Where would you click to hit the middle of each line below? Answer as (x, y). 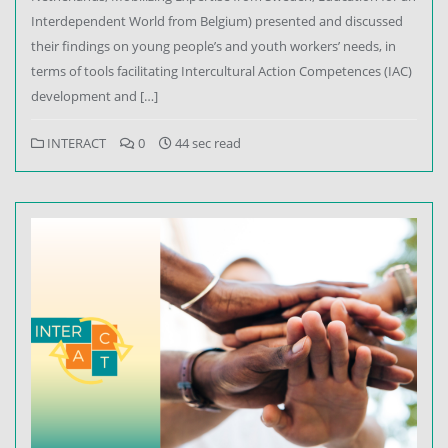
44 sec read (206, 142)
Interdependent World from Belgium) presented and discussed (217, 20)
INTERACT (75, 142)
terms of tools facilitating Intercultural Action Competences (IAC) (221, 70)
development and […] (94, 95)
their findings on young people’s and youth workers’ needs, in (213, 45)
